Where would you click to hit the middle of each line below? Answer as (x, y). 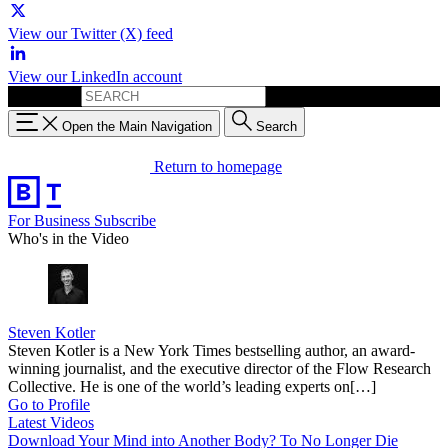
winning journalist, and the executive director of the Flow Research (219, 368)
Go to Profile (49, 404)
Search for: (42, 95)
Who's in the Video (68, 238)
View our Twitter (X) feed (90, 33)
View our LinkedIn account (95, 76)
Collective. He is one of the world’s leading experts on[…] (192, 386)
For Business (51, 220)
